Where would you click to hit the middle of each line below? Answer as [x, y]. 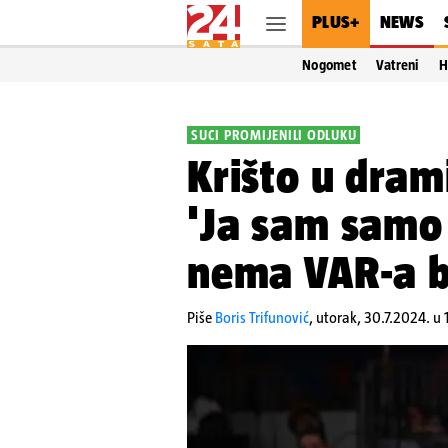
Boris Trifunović [262, 317]
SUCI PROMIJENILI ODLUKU [274, 135]
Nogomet [329, 65]
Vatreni [397, 65]
